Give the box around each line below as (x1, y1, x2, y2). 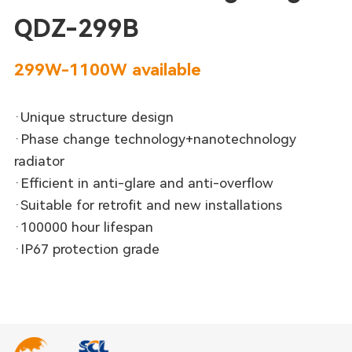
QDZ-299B (13, 13, 139, 43)
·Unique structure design (13, 108, 174, 125)
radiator (13, 152, 64, 169)
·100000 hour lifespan (13, 218, 153, 235)
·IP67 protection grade (13, 240, 159, 257)
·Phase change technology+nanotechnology (13, 130, 296, 147)
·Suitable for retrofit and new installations (13, 196, 282, 213)
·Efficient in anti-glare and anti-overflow (13, 174, 273, 191)
